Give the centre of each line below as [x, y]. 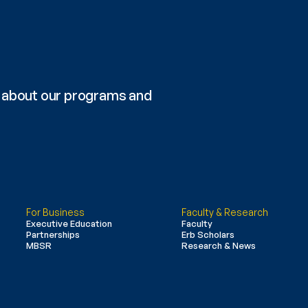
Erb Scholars [208, 234]
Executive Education [69, 223]
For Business [55, 212]
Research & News [218, 245]
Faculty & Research [224, 212]
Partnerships [53, 234]
